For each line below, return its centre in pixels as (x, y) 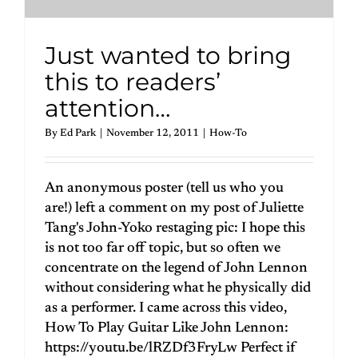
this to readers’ (133, 82)
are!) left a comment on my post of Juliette (174, 208)
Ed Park (78, 133)
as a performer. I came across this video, (166, 308)
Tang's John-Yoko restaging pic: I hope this (175, 228)
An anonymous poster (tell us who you (164, 188)
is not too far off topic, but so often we (163, 248)
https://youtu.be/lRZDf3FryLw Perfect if (170, 348)
